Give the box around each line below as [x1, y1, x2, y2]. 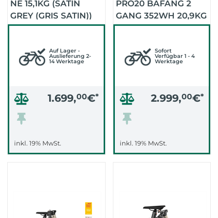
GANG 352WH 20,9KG [115, 11, 207, 20]
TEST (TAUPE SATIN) [115, 23, 200, 33]
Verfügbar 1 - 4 [154, 53, 195, 59]
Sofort [154, 47, 172, 54]
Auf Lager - [49, 47, 80, 54]
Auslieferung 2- [49, 53, 91, 59]
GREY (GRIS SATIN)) [10, 11, 92, 20]
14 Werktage [49, 58, 84, 65]
